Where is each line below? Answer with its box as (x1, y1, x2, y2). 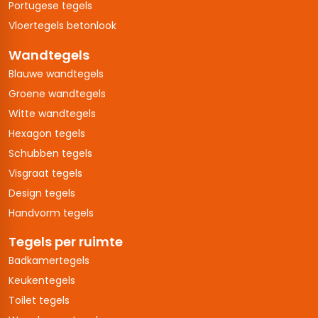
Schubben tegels (9, 146, 92, 160)
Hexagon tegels (9, 126, 85, 141)
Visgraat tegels (9, 165, 82, 180)
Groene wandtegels (9, 86, 106, 101)
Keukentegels (9, 273, 75, 288)
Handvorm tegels (9, 205, 94, 220)
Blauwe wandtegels (9, 66, 104, 81)
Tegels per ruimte (9, 233, 123, 251)
